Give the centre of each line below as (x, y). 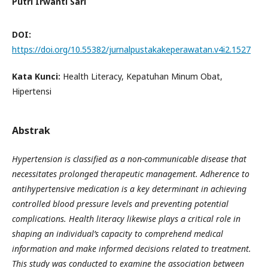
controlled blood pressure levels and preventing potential (120, 204)
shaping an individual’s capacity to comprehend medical (118, 234)
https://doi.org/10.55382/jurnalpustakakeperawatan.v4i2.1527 (131, 49)
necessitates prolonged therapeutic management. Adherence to (131, 174)
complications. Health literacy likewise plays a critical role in (126, 219)
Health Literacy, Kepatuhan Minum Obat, (143, 76)
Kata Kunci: (37, 76)
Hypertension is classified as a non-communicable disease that (129, 159)
